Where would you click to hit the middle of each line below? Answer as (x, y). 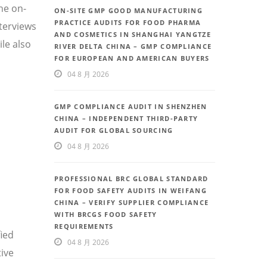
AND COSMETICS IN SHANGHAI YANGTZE (133, 35)
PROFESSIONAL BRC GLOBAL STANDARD (131, 179)
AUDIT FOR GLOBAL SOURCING (114, 131)
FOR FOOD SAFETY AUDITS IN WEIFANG (131, 191)
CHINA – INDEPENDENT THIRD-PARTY (126, 119)
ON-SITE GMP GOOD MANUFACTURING (129, 11)
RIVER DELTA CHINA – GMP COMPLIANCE (133, 46)
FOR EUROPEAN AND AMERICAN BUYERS (132, 58)
